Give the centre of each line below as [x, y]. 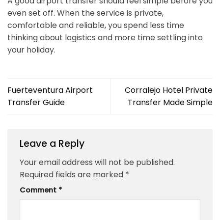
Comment [39, 190]
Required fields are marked [72, 175]
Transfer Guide [36, 103]
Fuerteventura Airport [50, 90]
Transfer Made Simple [170, 103]
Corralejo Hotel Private [169, 90]
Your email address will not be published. [97, 163]
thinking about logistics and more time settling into [105, 38]
